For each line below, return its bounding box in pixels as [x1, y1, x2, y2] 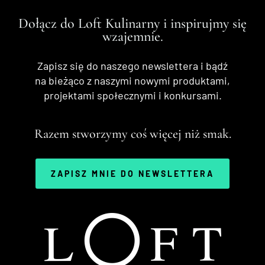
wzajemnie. [102, 27, 163, 45]
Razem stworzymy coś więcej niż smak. [34, 125, 231, 141]
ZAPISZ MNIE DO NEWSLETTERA [51, 168, 214, 179]
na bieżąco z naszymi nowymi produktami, [35, 73, 230, 87]
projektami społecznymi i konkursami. [43, 88, 222, 102]
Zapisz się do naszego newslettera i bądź [37, 59, 228, 72]
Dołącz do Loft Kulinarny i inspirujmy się [18, 14, 247, 32]
